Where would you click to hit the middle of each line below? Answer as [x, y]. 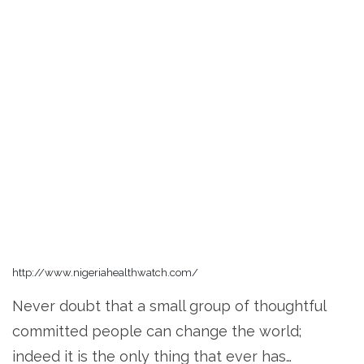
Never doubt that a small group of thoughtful [169, 305]
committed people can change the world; [157, 331]
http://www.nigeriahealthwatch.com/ [105, 272]
